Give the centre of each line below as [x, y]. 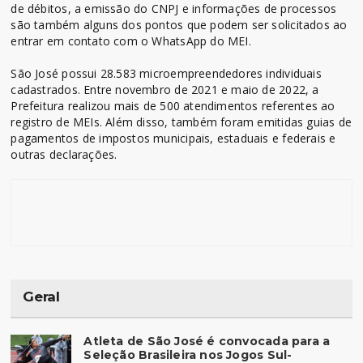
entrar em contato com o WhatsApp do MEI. [131, 41]
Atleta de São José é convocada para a [207, 341]
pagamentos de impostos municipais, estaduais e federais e [173, 138]
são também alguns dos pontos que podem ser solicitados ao [179, 24]
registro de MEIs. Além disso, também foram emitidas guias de [181, 122]
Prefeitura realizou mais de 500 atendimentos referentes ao [173, 105]
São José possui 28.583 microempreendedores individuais [166, 73]
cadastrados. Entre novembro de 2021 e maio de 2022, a [165, 89]
